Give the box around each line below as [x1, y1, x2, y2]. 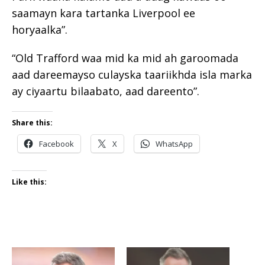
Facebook [39, 138, 74, 149]
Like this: [12, 176, 47, 187]
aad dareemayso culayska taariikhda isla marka [12, 67, 252, 82]
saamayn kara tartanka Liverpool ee [12, 5, 195, 20]
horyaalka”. [12, 22, 67, 37]
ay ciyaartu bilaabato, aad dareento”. [12, 83, 199, 98]
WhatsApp [156, 138, 193, 149]
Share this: [12, 117, 53, 128]
